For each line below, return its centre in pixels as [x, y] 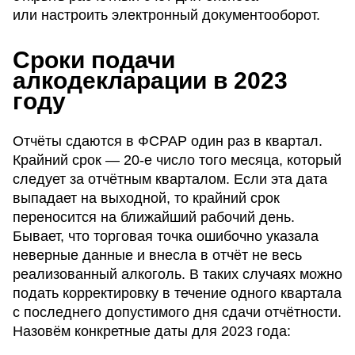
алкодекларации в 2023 [150, 81]
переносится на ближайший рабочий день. [154, 218]
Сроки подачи [94, 60]
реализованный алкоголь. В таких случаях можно [177, 275]
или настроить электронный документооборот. [166, 15]
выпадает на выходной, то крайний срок [146, 198]
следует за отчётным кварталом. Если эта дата [170, 179]
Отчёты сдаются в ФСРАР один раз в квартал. [168, 141]
